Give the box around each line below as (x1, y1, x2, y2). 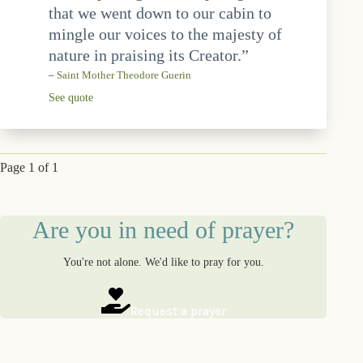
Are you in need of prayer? (32, 216, 295, 243)
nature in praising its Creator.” (49, 45, 249, 64)
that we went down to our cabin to (49, 3, 271, 22)
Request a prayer (130, 303, 226, 318)
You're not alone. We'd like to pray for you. (62, 254, 264, 268)
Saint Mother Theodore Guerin (57, 69, 191, 81)
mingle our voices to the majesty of (49, 24, 282, 43)
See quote (49, 91, 93, 104)
